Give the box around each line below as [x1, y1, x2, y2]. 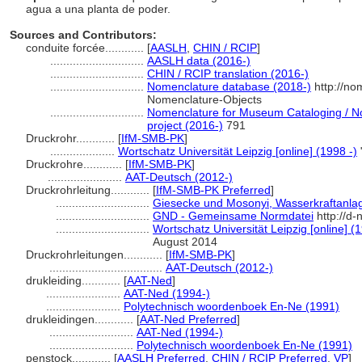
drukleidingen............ [26, 313, 137, 326]
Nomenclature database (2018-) [147, 80, 311, 93]
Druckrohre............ [26, 158, 125, 170]
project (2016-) [147, 119, 223, 132]
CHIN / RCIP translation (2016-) [147, 67, 309, 80]
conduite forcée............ [26, 41, 147, 54]
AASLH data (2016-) [147, 54, 250, 67]
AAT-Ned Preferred [140, 313, 237, 326]
